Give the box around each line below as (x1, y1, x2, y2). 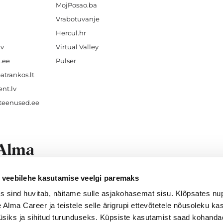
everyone (31, 188, 61, 196)
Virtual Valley (55, 43, 99, 51)
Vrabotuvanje (55, 15, 100, 23)
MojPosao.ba (55, 1, 97, 9)
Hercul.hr (55, 29, 86, 37)
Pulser (55, 57, 76, 65)
